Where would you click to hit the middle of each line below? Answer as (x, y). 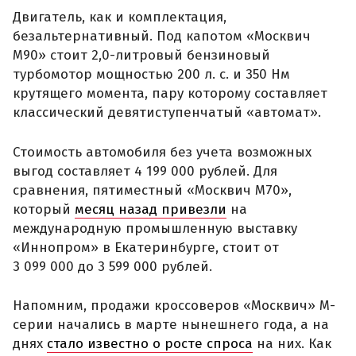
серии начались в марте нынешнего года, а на (171, 325)
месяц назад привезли (151, 209)
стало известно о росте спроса (150, 344)
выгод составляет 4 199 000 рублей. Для (145, 171)
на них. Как (292, 344)
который (44, 209)
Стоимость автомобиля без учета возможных (162, 152)
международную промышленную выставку (155, 228)
